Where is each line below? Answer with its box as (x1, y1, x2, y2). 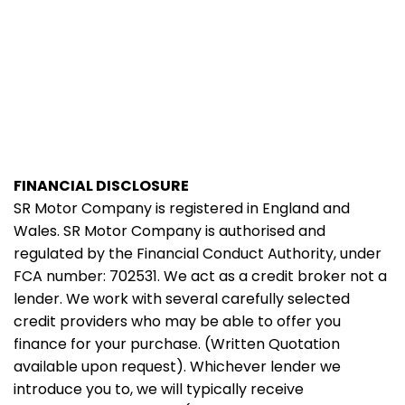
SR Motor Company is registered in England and (14, 197, 350, 219)
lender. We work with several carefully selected (14, 287, 350, 309)
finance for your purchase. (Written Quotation (14, 333, 340, 354)
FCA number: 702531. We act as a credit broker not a (14, 265, 387, 287)
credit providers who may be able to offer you (14, 310, 341, 332)
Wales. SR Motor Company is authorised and (14, 220, 325, 241)
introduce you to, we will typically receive (14, 378, 304, 400)
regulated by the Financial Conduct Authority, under (14, 242, 381, 264)
